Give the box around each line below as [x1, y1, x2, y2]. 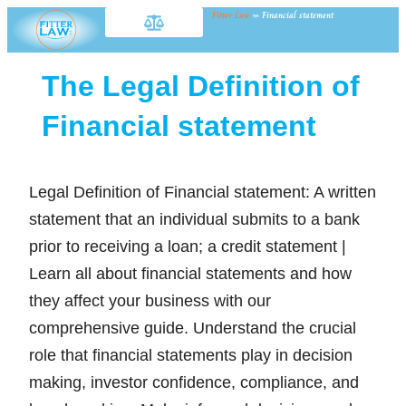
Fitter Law [212, 8, 249, 22]
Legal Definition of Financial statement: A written [28, 182, 376, 201]
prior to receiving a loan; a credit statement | [28, 237, 346, 256]
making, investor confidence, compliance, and [28, 372, 359, 391]
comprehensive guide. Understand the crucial [28, 318, 356, 337]
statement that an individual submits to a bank [28, 209, 360, 228]
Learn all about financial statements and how [28, 264, 352, 283]
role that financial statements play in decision [28, 345, 353, 364]
